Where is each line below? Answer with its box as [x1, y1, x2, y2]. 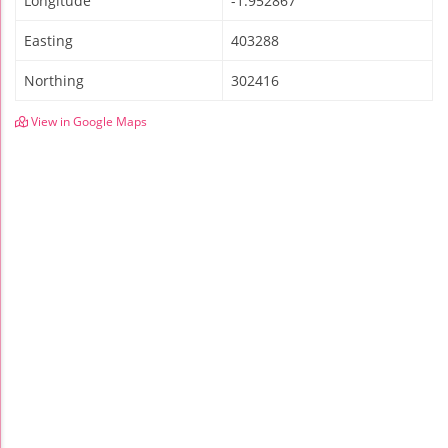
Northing [24, 70, 84, 90]
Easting [24, 30, 73, 50]
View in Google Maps [28, 113, 147, 129]
